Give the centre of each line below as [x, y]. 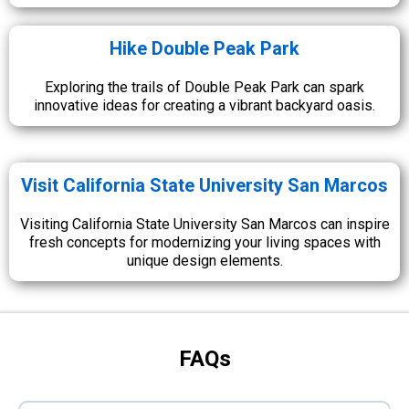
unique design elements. [204, 261]
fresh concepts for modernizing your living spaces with [204, 242]
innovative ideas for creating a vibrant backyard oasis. [204, 105]
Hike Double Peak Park [204, 48]
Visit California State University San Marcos [204, 185]
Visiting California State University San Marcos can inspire [204, 224]
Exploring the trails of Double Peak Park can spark [204, 87]
